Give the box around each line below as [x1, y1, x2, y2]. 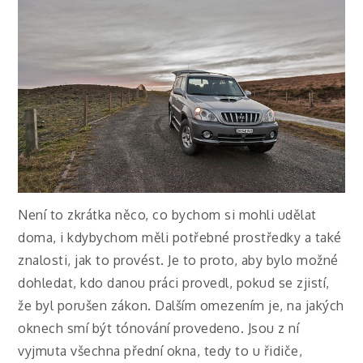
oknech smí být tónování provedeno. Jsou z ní [18, 320, 300, 337]
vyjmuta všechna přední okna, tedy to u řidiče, [18, 343, 303, 360]
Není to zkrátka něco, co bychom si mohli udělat [18, 207, 317, 224]
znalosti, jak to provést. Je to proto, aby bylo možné [18, 252, 339, 269]
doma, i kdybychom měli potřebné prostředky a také [18, 229, 342, 246]
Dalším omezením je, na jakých [155, 297, 344, 314]
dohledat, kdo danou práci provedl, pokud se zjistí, [18, 275, 330, 292]
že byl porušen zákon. [18, 297, 156, 314]
